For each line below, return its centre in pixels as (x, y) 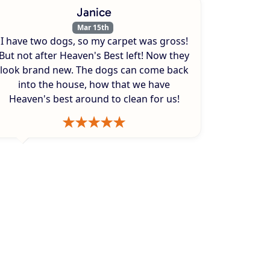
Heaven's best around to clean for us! (94, 99)
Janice (94, 12)
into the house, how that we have (94, 85)
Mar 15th (93, 27)
